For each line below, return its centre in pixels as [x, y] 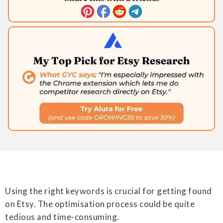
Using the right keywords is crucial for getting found [109, 191]
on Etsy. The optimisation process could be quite [100, 204]
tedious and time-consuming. [62, 217]
